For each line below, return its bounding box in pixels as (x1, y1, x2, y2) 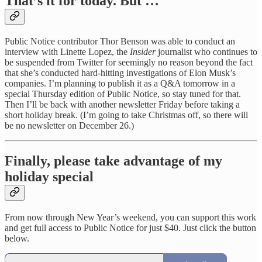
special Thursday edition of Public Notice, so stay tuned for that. (5, 88, 241, 99)
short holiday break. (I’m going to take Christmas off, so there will (5, 109, 248, 120)
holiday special (5, 168, 94, 184)
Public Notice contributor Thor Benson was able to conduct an (5, 36, 235, 46)
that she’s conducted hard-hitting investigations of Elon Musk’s (5, 67, 236, 78)
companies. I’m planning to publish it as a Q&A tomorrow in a (5, 78, 235, 88)
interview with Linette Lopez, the (5, 46, 130, 57)
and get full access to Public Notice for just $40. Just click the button (5, 222, 256, 233)
